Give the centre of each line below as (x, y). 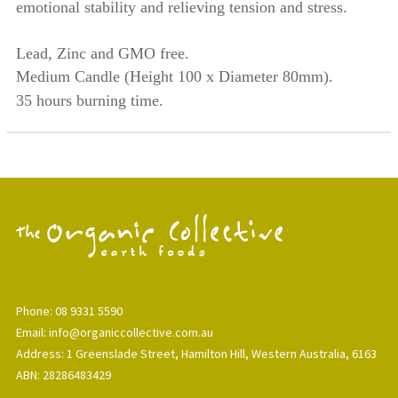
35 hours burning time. (90, 101)
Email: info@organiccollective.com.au (115, 332)
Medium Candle (70, 77)
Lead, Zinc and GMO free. (103, 54)
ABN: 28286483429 (64, 374)
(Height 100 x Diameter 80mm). (229, 77)
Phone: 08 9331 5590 (69, 310)
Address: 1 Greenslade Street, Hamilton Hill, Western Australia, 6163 (196, 353)
